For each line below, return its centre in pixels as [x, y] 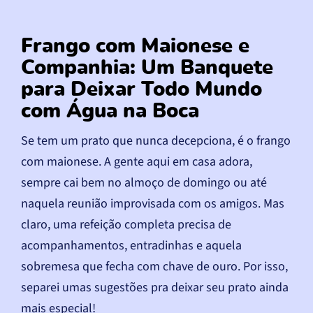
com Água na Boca [110, 111]
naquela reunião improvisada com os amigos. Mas [153, 203]
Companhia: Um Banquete [147, 68]
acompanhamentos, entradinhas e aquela [131, 245]
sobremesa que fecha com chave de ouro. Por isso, [154, 266]
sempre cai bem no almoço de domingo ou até [144, 182]
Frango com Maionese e [135, 46]
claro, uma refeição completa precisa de [126, 224]
